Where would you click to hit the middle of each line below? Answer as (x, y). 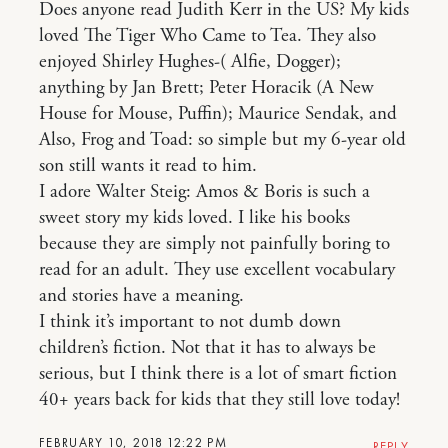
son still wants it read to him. (148, 165)
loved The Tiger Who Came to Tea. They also (207, 35)
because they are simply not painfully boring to (214, 243)
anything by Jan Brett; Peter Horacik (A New (206, 87)
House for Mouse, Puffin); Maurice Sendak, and (218, 113)
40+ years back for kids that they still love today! (219, 399)
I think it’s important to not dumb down (190, 321)
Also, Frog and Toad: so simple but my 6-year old (222, 139)
